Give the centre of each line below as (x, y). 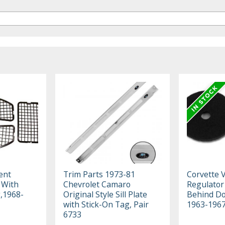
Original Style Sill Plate (105, 194)
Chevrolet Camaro (97, 184)
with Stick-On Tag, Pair (106, 204)
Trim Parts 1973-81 (99, 174)
